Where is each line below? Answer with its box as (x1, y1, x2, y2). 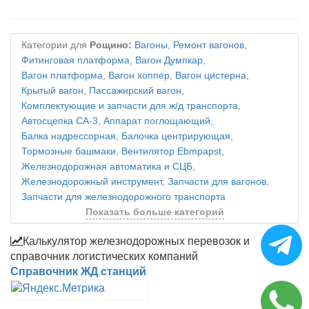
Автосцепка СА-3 (21, 116, 98, 127)
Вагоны (134, 40, 168, 51)
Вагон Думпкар (135, 55, 203, 66)
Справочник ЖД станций (10, 266, 146, 278)
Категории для (21, 40, 90, 51)
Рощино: (90, 40, 132, 51)
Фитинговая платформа (21, 55, 130, 66)
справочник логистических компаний (10, 250, 198, 263)
